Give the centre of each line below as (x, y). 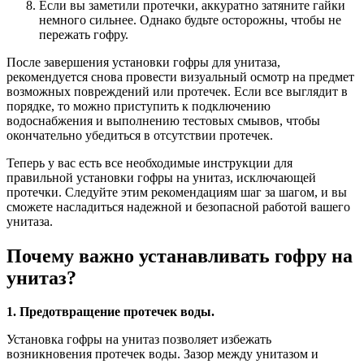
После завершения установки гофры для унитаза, (143, 62)
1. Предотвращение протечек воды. (110, 312)
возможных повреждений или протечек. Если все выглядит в (177, 91)
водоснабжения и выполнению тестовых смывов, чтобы (163, 120)
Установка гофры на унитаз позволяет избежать (139, 340)
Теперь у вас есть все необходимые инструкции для (149, 162)
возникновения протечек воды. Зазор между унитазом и (162, 354)
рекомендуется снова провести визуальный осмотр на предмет (180, 76)
